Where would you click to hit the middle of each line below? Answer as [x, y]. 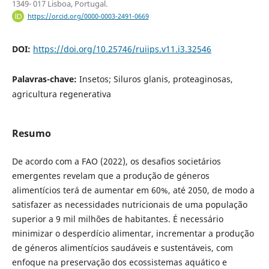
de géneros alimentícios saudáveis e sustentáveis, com [122, 248]
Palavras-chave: [45, 79]
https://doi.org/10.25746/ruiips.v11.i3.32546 [122, 49]
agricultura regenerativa [61, 94]
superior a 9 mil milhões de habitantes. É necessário [117, 219]
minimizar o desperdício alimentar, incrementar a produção [133, 234]
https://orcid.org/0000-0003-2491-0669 [88, 17]
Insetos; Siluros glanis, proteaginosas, [156, 79]
